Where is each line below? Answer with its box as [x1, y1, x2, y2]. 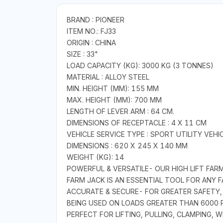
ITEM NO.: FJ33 [66, 27, 116, 36]
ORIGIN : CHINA [66, 38, 116, 47]
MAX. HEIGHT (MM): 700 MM [66, 96, 162, 105]
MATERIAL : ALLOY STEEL [66, 73, 149, 82]
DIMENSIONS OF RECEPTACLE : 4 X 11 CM [66, 118, 207, 127]
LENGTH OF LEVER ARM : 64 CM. [66, 107, 174, 116]
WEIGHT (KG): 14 [66, 153, 124, 162]
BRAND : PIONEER [66, 15, 124, 24]
